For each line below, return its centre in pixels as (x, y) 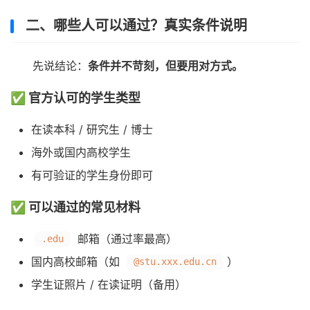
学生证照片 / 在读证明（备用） (109, 284)
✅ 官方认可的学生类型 (75, 98)
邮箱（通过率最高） (126, 238)
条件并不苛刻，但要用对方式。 (165, 65)
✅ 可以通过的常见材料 (75, 207)
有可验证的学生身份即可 (92, 175)
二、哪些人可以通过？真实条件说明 (136, 25)
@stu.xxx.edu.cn (175, 261)
